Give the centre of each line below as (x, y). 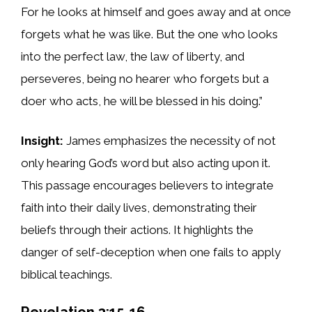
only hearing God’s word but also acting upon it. (146, 163)
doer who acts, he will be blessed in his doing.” (142, 101)
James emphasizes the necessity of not (170, 141)
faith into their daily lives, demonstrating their (139, 208)
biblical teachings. (67, 275)
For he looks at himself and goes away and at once (156, 11)
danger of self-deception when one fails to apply (151, 252)
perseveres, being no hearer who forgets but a (145, 78)
